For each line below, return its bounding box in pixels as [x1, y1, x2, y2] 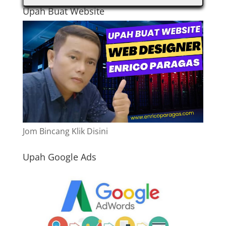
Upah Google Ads [22, 150, 96, 163]
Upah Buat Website [22, 5, 104, 17]
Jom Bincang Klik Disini [22, 125, 108, 137]
